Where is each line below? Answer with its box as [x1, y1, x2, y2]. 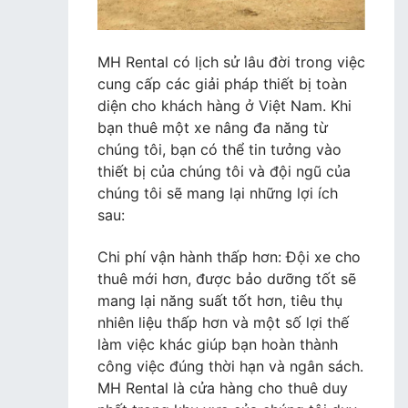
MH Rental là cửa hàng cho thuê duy [97, 379, 348, 398]
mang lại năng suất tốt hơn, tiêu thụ [97, 291, 342, 311]
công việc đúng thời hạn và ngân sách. [97, 357, 363, 376]
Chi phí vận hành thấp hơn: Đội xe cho [97, 248, 361, 267]
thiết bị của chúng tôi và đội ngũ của [97, 161, 351, 180]
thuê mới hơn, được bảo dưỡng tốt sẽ [97, 270, 356, 289]
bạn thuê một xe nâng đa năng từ [97, 117, 328, 137]
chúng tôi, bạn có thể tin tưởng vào [97, 139, 342, 158]
